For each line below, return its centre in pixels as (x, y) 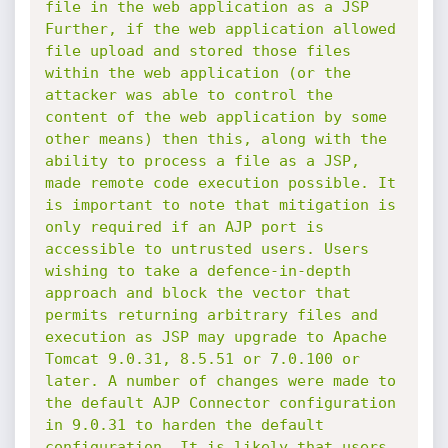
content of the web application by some (215, 117)
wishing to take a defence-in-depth (197, 271)
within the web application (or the (197, 73)
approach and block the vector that (197, 293)
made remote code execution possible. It (220, 183)
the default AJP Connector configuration (220, 403)
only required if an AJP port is (184, 227)
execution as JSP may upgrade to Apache (215, 337)
